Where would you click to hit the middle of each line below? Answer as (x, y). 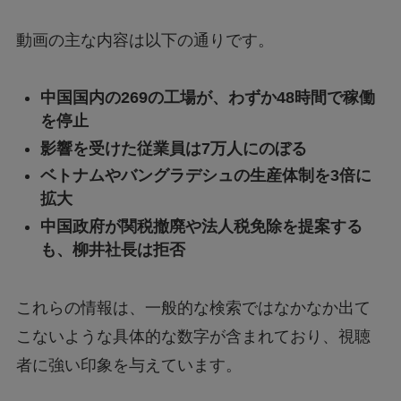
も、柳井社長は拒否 (112, 249)
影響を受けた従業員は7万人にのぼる (173, 148)
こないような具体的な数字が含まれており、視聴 (193, 336)
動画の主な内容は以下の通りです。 (145, 40)
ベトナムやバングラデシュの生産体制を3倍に (205, 176)
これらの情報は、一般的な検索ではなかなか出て (193, 307)
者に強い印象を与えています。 (128, 365)
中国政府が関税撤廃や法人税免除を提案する (201, 226)
